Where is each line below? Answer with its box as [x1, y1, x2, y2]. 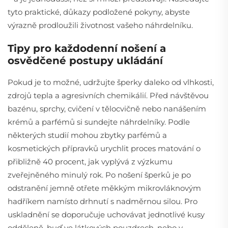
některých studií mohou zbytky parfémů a [8, 130, 167, 140]
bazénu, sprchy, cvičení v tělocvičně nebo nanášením [8, 103, 206, 113]
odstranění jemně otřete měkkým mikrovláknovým [8, 183, 201, 193]
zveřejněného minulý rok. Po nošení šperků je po [8, 169, 191, 180]
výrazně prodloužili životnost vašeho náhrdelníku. [8, 20, 193, 30]
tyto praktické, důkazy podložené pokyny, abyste [8, 7, 190, 17]
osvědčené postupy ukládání [8, 54, 163, 67]
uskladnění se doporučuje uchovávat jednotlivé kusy [8, 209, 205, 219]
